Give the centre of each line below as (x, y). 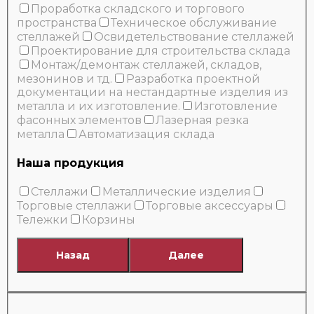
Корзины (109, 219)
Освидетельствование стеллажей (194, 37)
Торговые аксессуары (210, 205)
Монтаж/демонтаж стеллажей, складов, (146, 65)
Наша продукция (70, 163)
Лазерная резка (202, 121)
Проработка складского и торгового (138, 9)
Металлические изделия (177, 191)
